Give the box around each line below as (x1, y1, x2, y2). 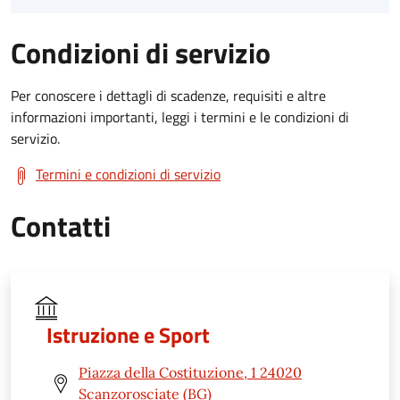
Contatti (11, 204, 111, 248)
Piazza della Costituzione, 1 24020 (79, 363, 302, 382)
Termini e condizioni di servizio (36, 163, 221, 186)
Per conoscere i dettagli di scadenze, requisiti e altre (11, 85, 326, 107)
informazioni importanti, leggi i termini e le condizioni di (11, 106, 349, 129)
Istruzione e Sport (46, 319, 210, 352)
